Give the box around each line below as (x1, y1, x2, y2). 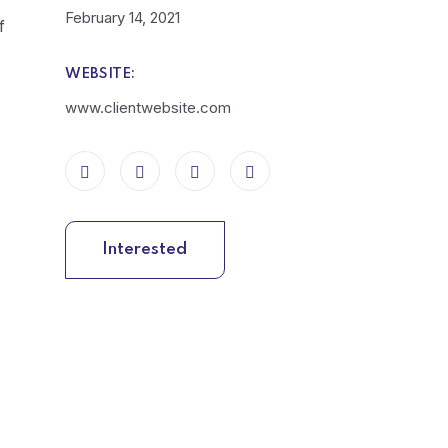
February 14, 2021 (64, 8, 180, 27)
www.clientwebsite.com (64, 98, 231, 117)
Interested (102, 241, 188, 258)
